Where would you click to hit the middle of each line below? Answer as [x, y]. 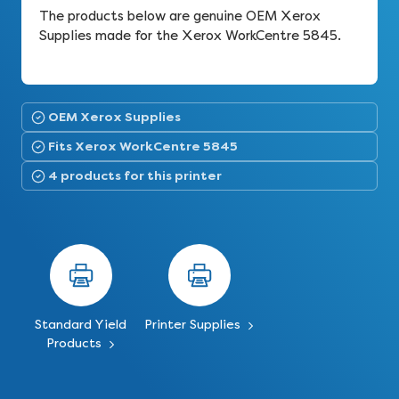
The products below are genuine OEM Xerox [180, 16]
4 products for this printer [135, 175]
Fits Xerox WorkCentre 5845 [143, 146]
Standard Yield [81, 325]
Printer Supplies [194, 325]
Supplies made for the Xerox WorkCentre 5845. [190, 36]
